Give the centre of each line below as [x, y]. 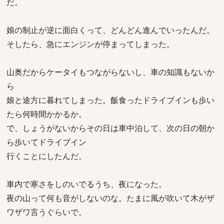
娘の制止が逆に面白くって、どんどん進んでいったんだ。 [110, 30]
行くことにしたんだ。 [46, 156]
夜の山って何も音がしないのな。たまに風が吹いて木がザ [110, 198]
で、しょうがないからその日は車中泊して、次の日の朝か [110, 128]
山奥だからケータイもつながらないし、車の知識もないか [110, 72]
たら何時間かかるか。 [46, 114]
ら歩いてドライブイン [46, 142]
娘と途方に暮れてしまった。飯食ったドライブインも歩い [110, 100]
